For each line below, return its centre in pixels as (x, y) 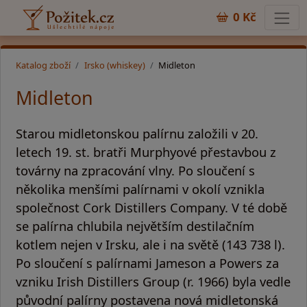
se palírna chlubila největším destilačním (135, 225)
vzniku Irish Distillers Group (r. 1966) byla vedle (153, 281)
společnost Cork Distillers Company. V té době (151, 207)
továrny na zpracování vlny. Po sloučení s (135, 170)
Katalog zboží (43, 65)
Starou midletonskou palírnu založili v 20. (137, 133)
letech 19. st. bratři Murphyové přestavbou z (146, 151)
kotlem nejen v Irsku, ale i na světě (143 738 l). (150, 244)
